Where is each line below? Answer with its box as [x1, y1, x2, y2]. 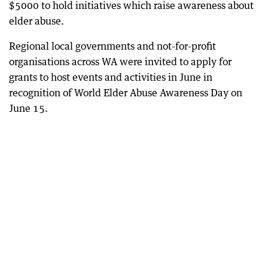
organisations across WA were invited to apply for [9, 55, 232, 68]
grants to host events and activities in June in [9, 71, 212, 83]
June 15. [9, 102, 48, 114]
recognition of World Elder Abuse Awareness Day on [9, 86, 242, 99]
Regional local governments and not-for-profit [9, 39, 216, 52]
